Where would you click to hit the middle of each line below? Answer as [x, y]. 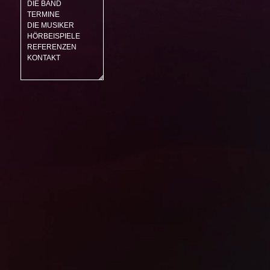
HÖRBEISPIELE [53, 36]
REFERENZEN [52, 47]
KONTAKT [43, 58]
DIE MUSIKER [50, 25]
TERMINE [43, 14]
